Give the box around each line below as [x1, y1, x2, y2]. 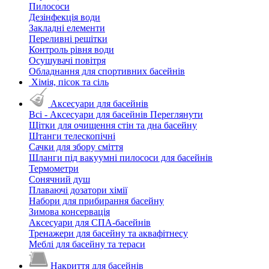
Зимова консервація [29, 207, 110, 217]
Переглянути [150, 109, 203, 119]
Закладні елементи [29, 23, 105, 33]
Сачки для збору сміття [29, 142, 123, 152]
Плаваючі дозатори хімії [29, 185, 127, 195]
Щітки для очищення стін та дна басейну [29, 120, 197, 130]
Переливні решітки [29, 34, 107, 44]
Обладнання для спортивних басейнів [29, 66, 185, 76]
